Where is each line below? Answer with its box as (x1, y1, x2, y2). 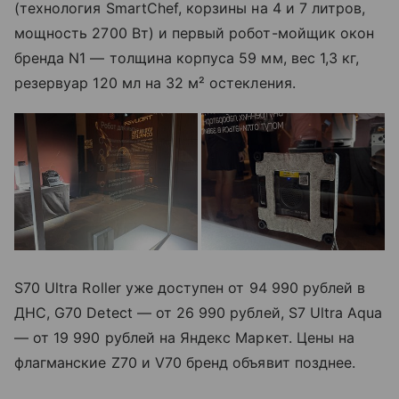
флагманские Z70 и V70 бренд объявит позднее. (14, 354, 356, 372)
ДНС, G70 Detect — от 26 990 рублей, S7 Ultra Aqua (14, 304, 383, 322)
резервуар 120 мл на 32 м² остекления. (14, 73, 296, 92)
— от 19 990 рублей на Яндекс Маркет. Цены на (14, 329, 355, 347)
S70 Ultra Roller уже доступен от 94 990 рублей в (14, 279, 366, 297)
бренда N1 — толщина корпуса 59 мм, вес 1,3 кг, (14, 48, 360, 67)
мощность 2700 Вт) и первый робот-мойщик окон (14, 23, 375, 42)
